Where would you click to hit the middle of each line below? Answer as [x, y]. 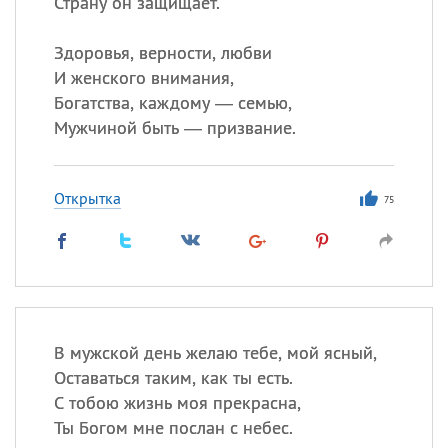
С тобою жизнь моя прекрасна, [177, 402]
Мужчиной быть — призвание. [174, 127]
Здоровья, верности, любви [162, 52]
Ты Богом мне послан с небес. [173, 427]
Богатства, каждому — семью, [172, 102]
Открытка [87, 198]
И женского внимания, [143, 77]
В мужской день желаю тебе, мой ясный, [215, 352]
